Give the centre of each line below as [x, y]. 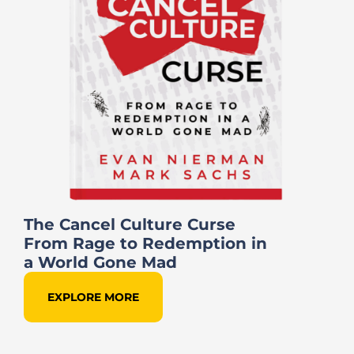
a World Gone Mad [100, 262]
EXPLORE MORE [93, 297]
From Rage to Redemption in [145, 243]
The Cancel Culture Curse [130, 224]
